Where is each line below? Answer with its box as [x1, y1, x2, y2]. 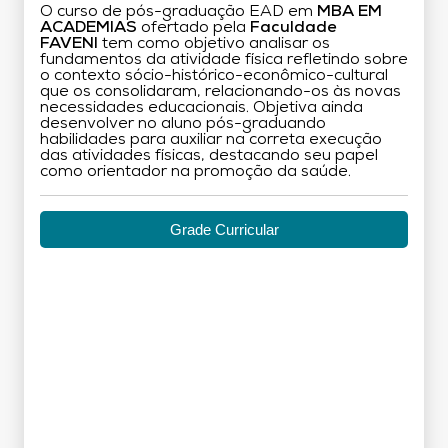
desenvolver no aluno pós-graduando [40, 115, 326, 132]
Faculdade [250, 19, 337, 36]
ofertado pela [137, 19, 250, 36]
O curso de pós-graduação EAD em [40, 3, 317, 20]
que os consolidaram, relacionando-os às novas [40, 83, 401, 100]
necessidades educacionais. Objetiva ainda [40, 99, 363, 116]
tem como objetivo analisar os [98, 35, 330, 52]
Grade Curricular [169, 220, 279, 238]
